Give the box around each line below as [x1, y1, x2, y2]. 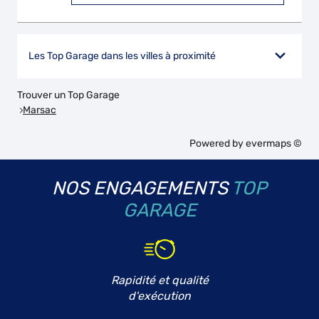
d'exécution [128, 289, 191, 303]
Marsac [23, 103, 56, 116]
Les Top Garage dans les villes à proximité [28, 50, 216, 62]
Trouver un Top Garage [17, 89, 120, 101]
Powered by [189, 137, 246, 150]
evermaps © [246, 137, 302, 150]
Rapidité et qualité [110, 273, 209, 287]
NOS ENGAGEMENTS [52, 177, 228, 199]
